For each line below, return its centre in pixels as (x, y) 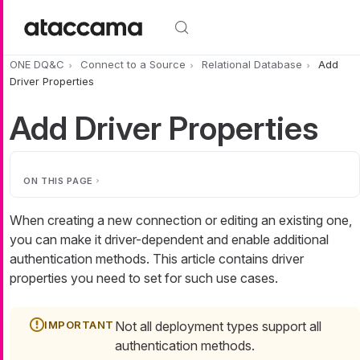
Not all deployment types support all (218, 326)
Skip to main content (63, 10)
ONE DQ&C (37, 65)
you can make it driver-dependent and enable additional (169, 239)
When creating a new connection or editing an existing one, (181, 220)
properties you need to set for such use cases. (144, 278)
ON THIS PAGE (58, 180)
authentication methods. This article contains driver (157, 258)
